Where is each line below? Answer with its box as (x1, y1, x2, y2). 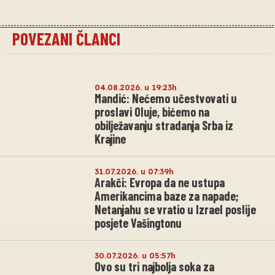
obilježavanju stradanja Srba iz (95, 118, 233, 133)
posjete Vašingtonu (95, 215, 182, 231)
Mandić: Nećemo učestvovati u (95, 91, 237, 106)
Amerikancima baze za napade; (95, 188, 238, 204)
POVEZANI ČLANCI (12, 28, 120, 50)
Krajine (95, 131, 126, 147)
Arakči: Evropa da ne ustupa (95, 175, 225, 190)
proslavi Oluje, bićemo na (95, 104, 209, 120)
